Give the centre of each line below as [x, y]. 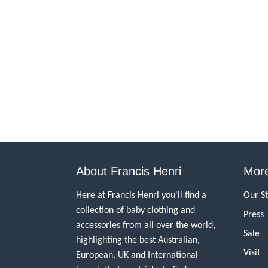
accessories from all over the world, [146, 225]
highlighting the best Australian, [138, 240]
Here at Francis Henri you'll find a [141, 195]
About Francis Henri [129, 171]
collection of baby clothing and [135, 210]
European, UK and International [137, 255]
